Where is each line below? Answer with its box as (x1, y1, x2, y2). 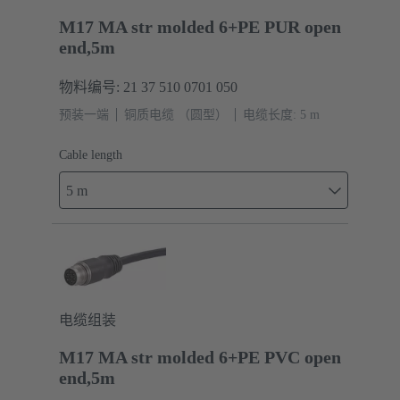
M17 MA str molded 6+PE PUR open (59, 17, 341, 37)
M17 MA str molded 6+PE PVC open (59, 346, 341, 367)
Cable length (59, 148, 122, 162)
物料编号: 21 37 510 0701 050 (59, 79, 237, 96)
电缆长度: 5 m (243, 108, 320, 122)
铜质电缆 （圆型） (124, 108, 228, 122)
